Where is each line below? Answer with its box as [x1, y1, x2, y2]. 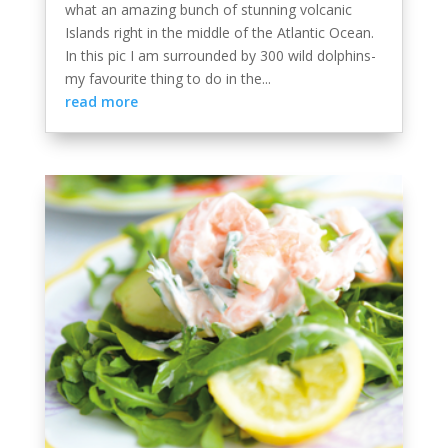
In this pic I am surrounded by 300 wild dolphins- [64, 46, 376, 66]
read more [64, 92, 138, 112]
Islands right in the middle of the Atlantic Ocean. [64, 23, 374, 43]
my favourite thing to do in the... [64, 69, 271, 89]
